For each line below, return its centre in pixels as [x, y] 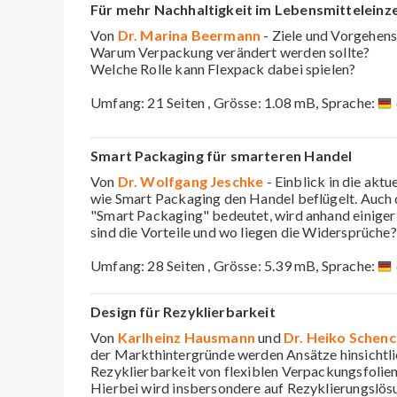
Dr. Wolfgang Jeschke [191, 181]
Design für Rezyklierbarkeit [183, 311]
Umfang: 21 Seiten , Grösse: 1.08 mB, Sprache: [234, 102]
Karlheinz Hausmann [186, 337]
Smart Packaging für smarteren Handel [222, 155]
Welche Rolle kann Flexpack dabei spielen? [223, 68]
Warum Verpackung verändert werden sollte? [230, 51]
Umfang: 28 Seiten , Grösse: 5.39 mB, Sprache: [234, 265]
